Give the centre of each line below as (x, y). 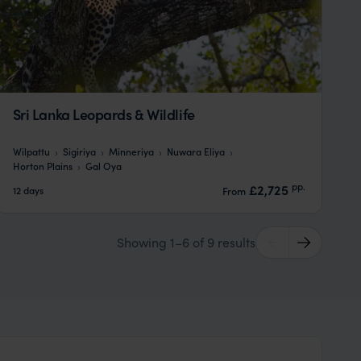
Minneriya (131, 151)
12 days (28, 189)
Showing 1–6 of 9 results (186, 242)
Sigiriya (79, 151)
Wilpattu (31, 151)
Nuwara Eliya (195, 151)
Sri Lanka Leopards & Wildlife (104, 114)
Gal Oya (103, 166)
